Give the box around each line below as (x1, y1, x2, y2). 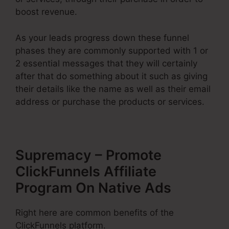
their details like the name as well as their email (15, 83, 211, 94)
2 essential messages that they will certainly (15, 58, 197, 68)
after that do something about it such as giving (15, 71, 208, 81)
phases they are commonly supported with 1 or (15, 45, 208, 56)
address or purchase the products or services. (15, 96, 204, 107)
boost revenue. (15, 7, 77, 17)
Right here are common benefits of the (15, 207, 174, 218)
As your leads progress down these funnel (15, 32, 189, 43)
